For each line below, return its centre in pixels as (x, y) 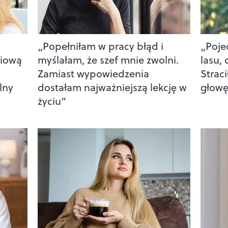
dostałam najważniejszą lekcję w (112, 87)
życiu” (52, 101)
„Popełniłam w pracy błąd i (100, 46)
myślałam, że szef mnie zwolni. (108, 60)
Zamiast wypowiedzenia (93, 73)
